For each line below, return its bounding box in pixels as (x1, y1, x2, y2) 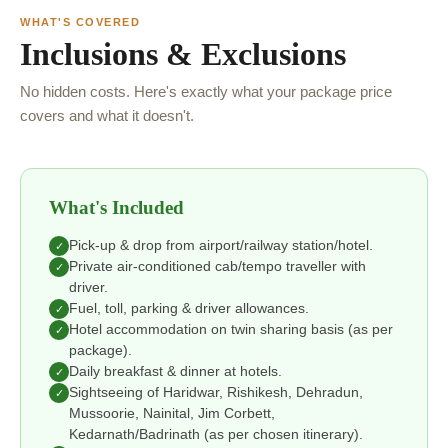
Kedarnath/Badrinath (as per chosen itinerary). (69, 427, 363, 443)
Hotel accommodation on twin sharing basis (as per (69, 322, 393, 338)
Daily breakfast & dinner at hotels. (69, 364, 282, 380)
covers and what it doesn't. (20, 107, 194, 125)
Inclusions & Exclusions (20, 36, 346, 73)
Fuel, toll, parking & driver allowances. (69, 301, 309, 317)
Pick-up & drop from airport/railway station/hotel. (69, 238, 373, 254)
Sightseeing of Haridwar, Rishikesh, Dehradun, (69, 385, 363, 401)
